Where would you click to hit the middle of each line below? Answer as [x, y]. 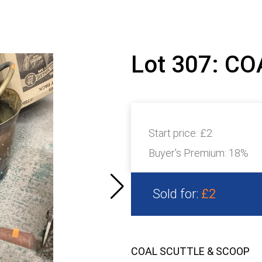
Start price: [174, 133]
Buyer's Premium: [189, 153]
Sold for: [177, 194]
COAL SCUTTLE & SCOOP [190, 251]
